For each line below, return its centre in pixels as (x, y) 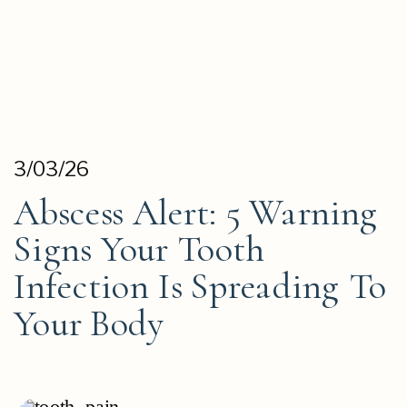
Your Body (89, 323)
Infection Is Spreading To (200, 285)
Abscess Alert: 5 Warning (196, 212)
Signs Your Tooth (139, 249)
